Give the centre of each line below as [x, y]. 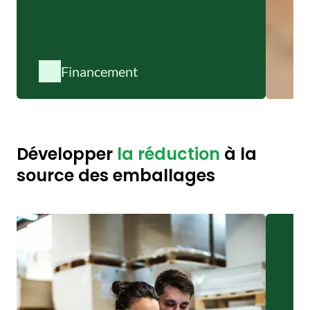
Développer [67, 154]
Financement [99, 71]
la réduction [168, 154]
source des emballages [116, 175]
